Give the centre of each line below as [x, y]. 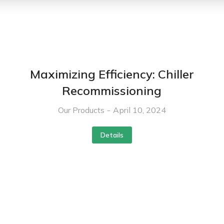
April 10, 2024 [139, 110]
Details [112, 135]
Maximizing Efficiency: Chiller [112, 74]
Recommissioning [112, 90]
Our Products [81, 110]
